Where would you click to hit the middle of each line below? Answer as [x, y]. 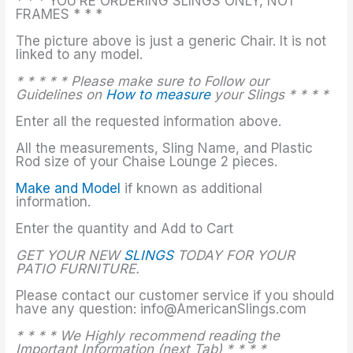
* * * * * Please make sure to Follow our [143, 82]
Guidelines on [61, 95]
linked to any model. [80, 55]
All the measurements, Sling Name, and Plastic [165, 149]
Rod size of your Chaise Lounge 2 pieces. [147, 162]
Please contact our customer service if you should [175, 296]
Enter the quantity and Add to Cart [125, 229]
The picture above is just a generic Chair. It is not [171, 41]
